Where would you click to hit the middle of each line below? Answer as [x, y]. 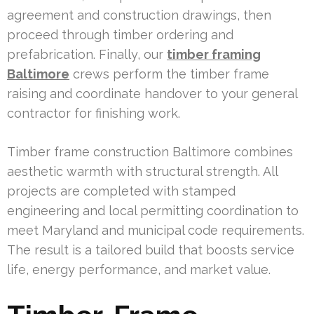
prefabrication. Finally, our [87, 54]
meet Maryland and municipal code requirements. [156, 230]
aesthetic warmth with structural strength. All [142, 171]
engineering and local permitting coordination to [153, 210]
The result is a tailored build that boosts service [151, 250]
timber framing [214, 54]
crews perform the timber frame [169, 74]
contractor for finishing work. [94, 113]
